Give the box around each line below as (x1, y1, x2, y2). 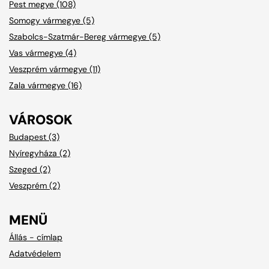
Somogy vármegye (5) (9, 14, 94, 26)
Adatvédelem (9, 247, 61, 259)
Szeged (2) (9, 163, 50, 175)
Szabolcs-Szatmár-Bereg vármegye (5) (9, 31, 160, 42)
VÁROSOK (9, 110, 73, 128)
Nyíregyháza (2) (9, 147, 70, 159)
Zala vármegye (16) (9, 79, 82, 91)
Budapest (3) (9, 131, 59, 142)
